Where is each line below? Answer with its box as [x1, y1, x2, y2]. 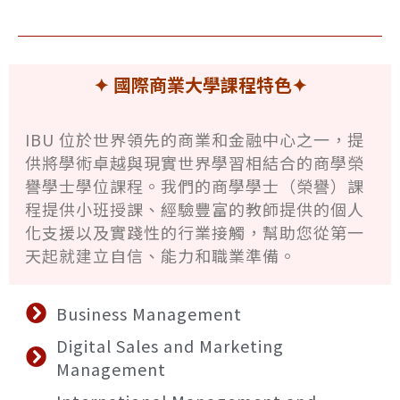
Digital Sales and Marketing [55, 333, 284, 357]
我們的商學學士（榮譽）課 [161, 173, 364, 197]
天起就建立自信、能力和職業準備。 [25, 243, 296, 267]
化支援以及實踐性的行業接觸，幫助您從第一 [25, 220, 364, 244]
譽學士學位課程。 [25, 173, 161, 197]
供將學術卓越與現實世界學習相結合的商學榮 [25, 150, 364, 174]
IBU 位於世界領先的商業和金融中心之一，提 [25, 127, 364, 151]
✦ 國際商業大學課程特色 [93, 71, 292, 97]
